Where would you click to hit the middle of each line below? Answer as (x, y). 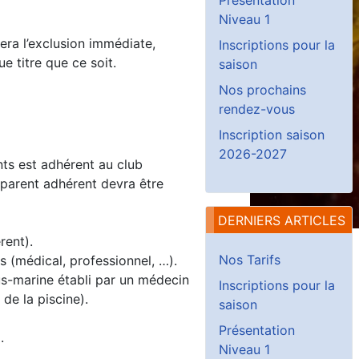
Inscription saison (272, 134)
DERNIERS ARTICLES (282, 220)
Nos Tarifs (250, 259)
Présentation (257, 330)
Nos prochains (262, 89)
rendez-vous (257, 109)
